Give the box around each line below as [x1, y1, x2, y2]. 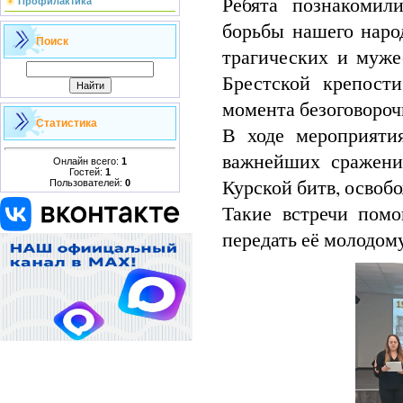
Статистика [36, 117, 97, 130]
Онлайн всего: [53, 155, 121, 166]
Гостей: [69, 166, 105, 177]
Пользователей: [49, 176, 125, 188]
